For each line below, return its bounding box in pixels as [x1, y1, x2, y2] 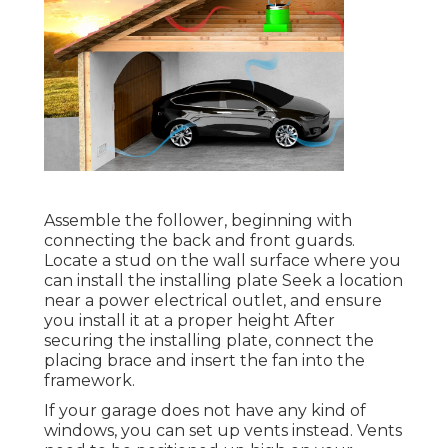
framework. [44, 371, 135, 391]
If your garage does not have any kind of [44, 401, 366, 421]
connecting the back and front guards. [44, 231, 355, 251]
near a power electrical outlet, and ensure [44, 291, 382, 311]
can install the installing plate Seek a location [44, 271, 403, 291]
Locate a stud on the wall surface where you [44, 251, 401, 271]
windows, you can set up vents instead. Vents [44, 421, 402, 441]
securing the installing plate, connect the [44, 331, 374, 351]
